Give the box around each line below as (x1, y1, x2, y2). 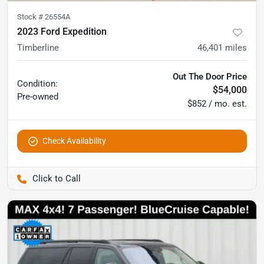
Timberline (17, 42, 59, 53)
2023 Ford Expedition (17, 26, 107, 37)
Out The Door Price (173, 71, 247, 82)
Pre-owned (17, 91, 58, 102)
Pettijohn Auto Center (83, 173, 168, 184)
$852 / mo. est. (187, 98, 247, 109)
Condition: (17, 78, 58, 89)
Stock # (17, 12, 45, 21)
